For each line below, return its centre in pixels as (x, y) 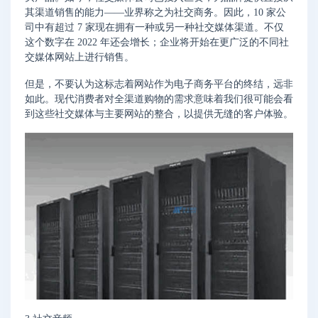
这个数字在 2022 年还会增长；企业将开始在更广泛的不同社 (157, 42)
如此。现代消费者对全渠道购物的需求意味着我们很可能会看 (159, 99)
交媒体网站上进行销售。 (79, 57)
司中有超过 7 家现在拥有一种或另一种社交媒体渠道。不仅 (154, 27)
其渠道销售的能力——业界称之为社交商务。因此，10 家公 (155, 12)
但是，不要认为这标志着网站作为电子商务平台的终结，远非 (159, 84)
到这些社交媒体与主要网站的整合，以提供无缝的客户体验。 (159, 114)
